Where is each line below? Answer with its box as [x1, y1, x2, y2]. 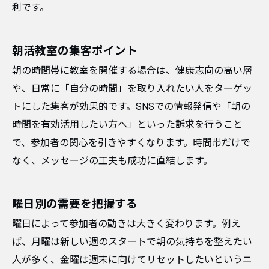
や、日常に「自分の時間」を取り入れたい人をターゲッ [12, 83, 252, 94]
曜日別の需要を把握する [12, 198, 138, 211]
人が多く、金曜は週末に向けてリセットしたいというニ [12, 254, 252, 265]
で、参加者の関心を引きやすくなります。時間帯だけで [12, 137, 250, 148]
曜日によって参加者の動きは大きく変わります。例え [12, 218, 241, 229]
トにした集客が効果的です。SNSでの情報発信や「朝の [12, 101, 250, 112]
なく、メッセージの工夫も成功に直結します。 [12, 155, 213, 166]
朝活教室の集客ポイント [12, 44, 138, 58]
